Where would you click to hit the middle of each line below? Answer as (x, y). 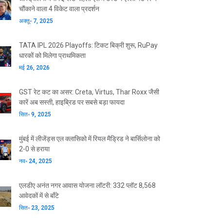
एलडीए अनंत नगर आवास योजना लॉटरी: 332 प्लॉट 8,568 (87, 185)
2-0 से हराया (34, 149)
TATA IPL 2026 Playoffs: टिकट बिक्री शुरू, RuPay (88, 45)
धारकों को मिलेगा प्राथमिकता (52, 55)
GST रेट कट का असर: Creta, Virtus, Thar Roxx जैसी (89, 92)
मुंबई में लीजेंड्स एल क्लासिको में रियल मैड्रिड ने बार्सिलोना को (90, 139)
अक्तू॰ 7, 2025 (36, 21)
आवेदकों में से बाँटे (39, 196)
